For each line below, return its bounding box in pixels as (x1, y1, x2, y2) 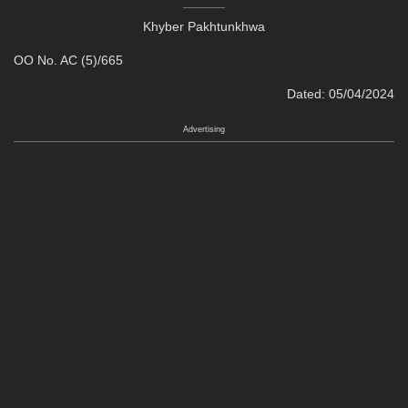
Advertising (183, 125, 225, 134)
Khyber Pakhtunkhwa (143, 19, 265, 34)
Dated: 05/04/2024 (287, 87, 394, 101)
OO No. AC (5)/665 (14, 53, 123, 67)
